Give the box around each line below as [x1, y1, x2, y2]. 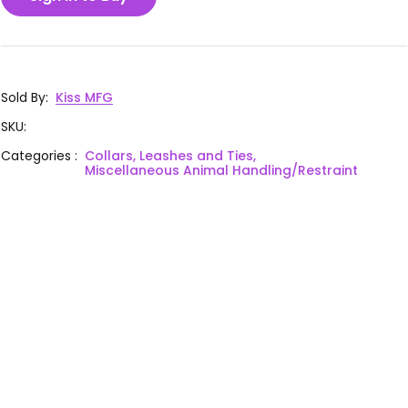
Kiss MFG [56, 87, 114, 107]
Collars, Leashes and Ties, [85, 146, 257, 165]
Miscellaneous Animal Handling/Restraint [85, 160, 359, 179]
